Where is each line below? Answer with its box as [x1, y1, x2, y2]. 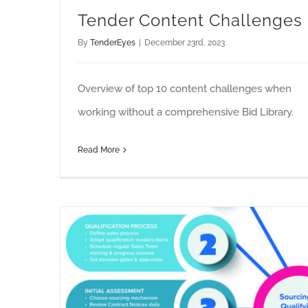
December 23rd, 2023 [144, 38, 225, 48]
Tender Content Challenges [78, 10, 302, 31]
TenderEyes [90, 38, 135, 48]
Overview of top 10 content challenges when [78, 82, 291, 96]
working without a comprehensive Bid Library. [78, 106, 294, 119]
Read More [78, 145, 120, 155]
